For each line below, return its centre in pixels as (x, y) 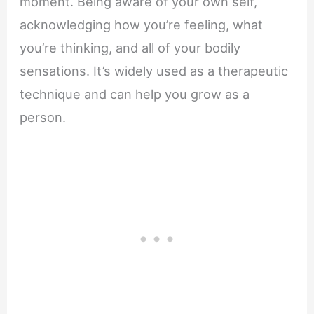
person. (43, 117)
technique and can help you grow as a (135, 94)
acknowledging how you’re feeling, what (142, 25)
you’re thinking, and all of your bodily (130, 48)
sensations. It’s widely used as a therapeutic (154, 71)
